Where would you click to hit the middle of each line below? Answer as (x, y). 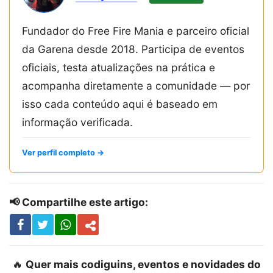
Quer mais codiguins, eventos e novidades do (143, 264)
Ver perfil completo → (63, 152)
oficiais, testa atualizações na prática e (119, 67)
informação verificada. (77, 122)
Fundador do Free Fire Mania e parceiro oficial (136, 30)
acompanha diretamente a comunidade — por (136, 85)
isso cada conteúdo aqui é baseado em (120, 104)
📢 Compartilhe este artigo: (79, 202)
